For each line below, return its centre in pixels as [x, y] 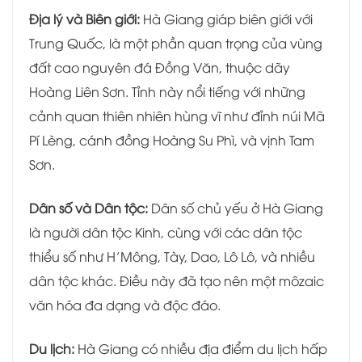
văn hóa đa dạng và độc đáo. [125, 305]
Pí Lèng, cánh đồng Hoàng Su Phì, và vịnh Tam [172, 140]
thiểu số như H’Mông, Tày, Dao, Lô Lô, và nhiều [172, 257]
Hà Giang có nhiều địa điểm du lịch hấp [201, 349]
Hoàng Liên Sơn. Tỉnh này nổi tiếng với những [167, 92]
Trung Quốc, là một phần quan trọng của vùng [176, 43]
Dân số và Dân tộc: [88, 208]
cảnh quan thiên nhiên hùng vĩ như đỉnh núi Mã [177, 116]
